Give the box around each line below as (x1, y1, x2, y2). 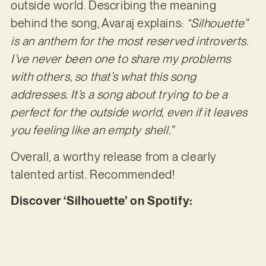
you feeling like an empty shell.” (10, 123, 174, 138)
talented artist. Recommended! (10, 167, 175, 182)
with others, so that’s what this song (10, 69, 197, 84)
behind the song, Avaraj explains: (10, 16, 187, 31)
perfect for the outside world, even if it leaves (10, 105, 248, 120)
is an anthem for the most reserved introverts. (10, 34, 249, 49)
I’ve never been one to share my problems (10, 52, 231, 66)
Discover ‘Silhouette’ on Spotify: (10, 193, 193, 208)
